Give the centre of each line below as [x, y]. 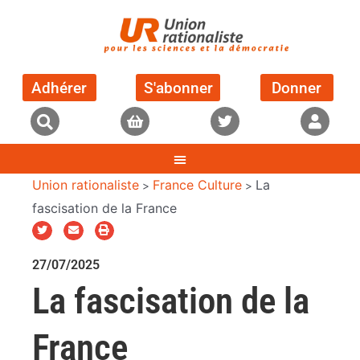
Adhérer [59, 88]
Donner [296, 88]
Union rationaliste [86, 185]
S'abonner [178, 88]
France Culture [197, 185]
